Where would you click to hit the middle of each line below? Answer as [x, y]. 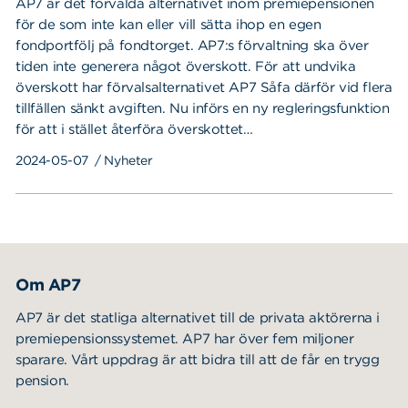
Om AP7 [48, 285]
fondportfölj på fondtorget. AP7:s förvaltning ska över [192, 46]
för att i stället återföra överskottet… [134, 129]
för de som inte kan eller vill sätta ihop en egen [168, 25]
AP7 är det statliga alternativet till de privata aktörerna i [198, 318]
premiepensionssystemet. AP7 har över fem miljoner [185, 339]
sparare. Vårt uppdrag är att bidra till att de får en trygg [198, 360]
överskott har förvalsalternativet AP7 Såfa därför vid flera [204, 87]
